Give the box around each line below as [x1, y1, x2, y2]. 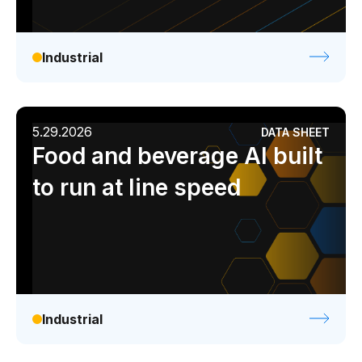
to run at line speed [32, 174, 241, 201]
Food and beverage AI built [32, 142, 322, 170]
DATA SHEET [261, 124, 330, 139]
